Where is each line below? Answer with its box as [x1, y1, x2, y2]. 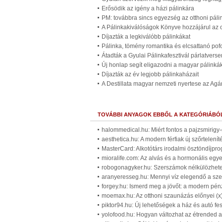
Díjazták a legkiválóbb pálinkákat [102, 33, 190, 40]
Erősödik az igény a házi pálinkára [102, 5, 194, 12]
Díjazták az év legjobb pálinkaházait [102, 71, 199, 78]
